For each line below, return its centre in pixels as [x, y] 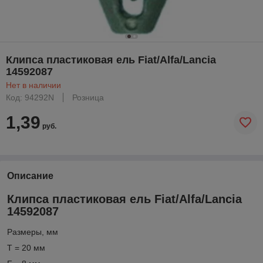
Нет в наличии [33, 85]
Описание [30, 176]
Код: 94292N [30, 97]
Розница [88, 97]
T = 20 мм [26, 248]
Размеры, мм [33, 232]
